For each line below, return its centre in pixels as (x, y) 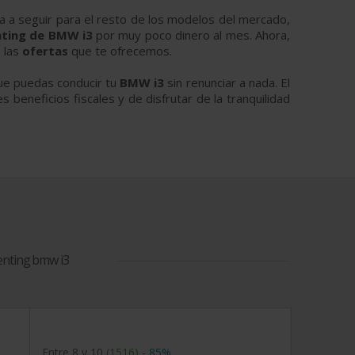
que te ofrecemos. (123, 51)
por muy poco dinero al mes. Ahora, (193, 35)
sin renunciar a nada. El (229, 82)
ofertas (47, 51)
